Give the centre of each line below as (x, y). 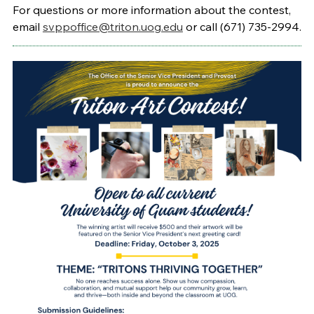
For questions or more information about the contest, (151, 10)
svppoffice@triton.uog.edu (112, 27)
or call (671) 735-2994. (242, 27)
